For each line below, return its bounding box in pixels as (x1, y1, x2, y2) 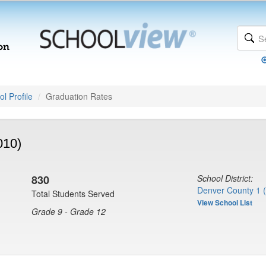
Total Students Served (31, 188, 115, 199)
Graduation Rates (46, 90, 112, 102)
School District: (197, 172, 253, 184)
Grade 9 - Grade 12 (31, 205, 106, 217)
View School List (197, 197, 252, 208)
